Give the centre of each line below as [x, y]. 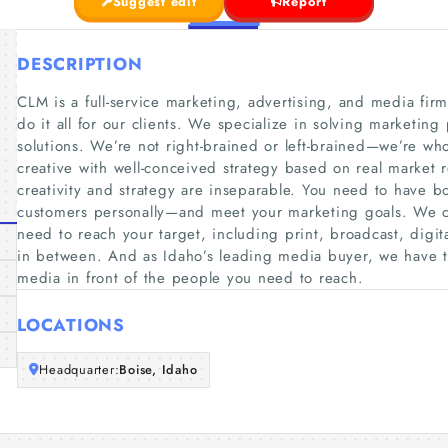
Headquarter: [79, 369]
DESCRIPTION [80, 64]
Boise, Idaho [158, 369]
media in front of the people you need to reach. [190, 278]
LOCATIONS [71, 324]
